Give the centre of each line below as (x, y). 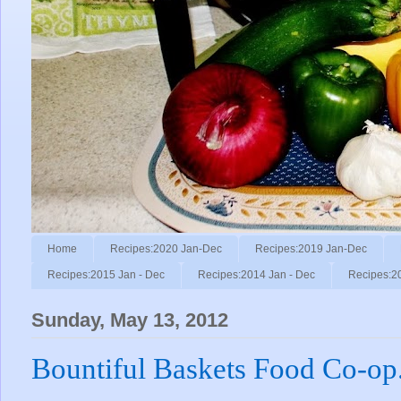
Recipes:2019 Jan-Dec (311, 248)
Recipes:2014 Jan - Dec (256, 275)
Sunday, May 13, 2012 (130, 320)
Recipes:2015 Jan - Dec (106, 275)
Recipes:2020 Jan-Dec (166, 248)
